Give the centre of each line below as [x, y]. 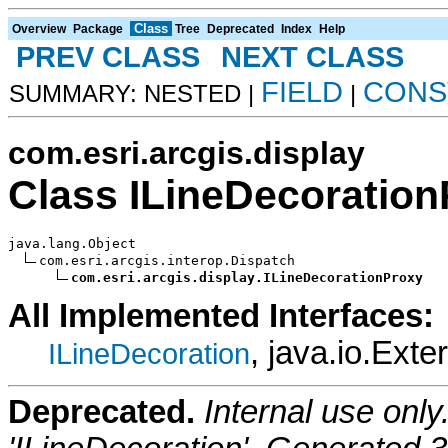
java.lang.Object [72, 243]
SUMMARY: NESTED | [135, 93]
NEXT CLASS [312, 56]
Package [98, 28]
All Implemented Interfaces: [221, 315]
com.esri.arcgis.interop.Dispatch [167, 260]
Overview [39, 28]
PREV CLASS [108, 56]
